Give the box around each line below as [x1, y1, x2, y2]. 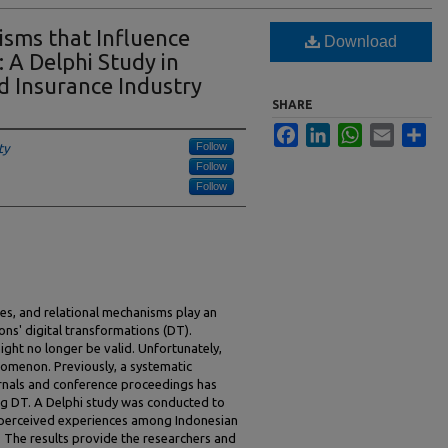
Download [320, 33, 397, 50]
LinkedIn [330, 123, 379, 138]
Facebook [298, 123, 355, 138]
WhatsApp [362, 123, 422, 138]
